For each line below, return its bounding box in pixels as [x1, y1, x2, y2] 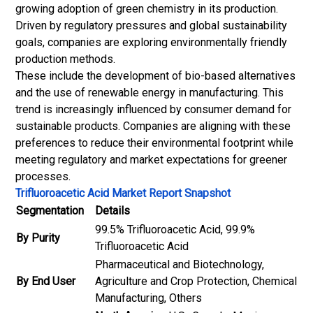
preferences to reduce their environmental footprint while [15, 136, 293, 150]
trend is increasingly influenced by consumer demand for [15, 103, 291, 116]
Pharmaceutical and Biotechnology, [95, 258, 264, 271]
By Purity [16, 231, 60, 245]
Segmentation [16, 204, 84, 217]
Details [95, 204, 130, 217]
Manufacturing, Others [95, 291, 202, 305]
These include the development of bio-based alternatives [15, 69, 296, 82]
